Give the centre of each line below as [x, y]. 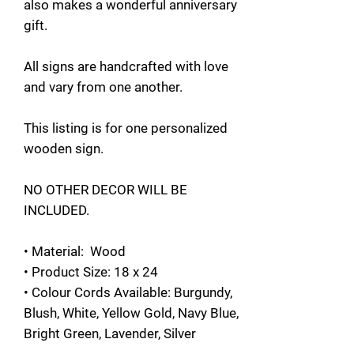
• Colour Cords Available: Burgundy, [128, 293]
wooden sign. [64, 149]
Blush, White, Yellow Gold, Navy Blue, [131, 313]
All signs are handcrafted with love [126, 67]
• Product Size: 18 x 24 [91, 272]
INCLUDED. [58, 211]
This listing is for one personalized [126, 128]
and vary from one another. [105, 87]
